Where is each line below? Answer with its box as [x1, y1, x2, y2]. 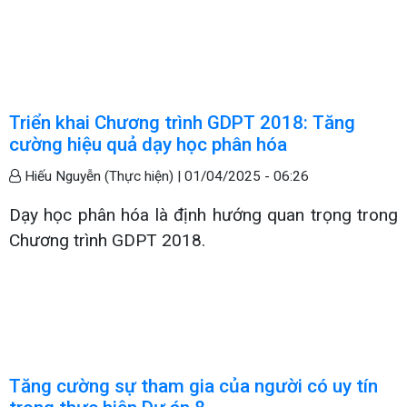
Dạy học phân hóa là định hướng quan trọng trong [9, 203, 398, 225]
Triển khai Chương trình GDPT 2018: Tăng [9, 111, 355, 134]
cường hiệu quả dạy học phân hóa [9, 133, 287, 155]
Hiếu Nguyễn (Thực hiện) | [21, 167, 184, 184]
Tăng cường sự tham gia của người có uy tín [9, 374, 378, 397]
